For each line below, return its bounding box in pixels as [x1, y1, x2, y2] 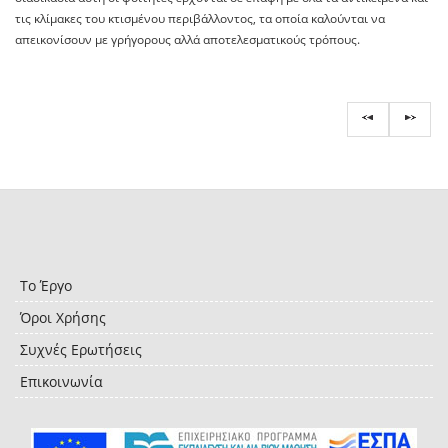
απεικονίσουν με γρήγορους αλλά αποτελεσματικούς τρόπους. [15, 31, 360, 49]
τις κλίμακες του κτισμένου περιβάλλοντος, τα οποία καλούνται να [15, 10, 385, 28]
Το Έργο [20, 276, 72, 296]
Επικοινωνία [20, 372, 103, 392]
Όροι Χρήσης [20, 308, 106, 328]
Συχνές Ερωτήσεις [20, 340, 142, 360]
